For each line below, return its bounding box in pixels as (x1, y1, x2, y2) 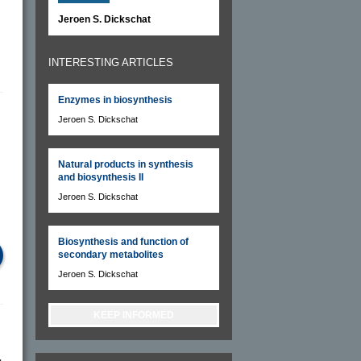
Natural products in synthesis (58, 158, 193, 170)
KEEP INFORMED (93, 309, 174, 321)
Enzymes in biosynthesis (58, 93, 172, 106)
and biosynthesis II (58, 171, 143, 183)
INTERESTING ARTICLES (48, 56, 173, 68)
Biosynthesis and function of (58, 235, 189, 247)
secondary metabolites (58, 248, 164, 260)
